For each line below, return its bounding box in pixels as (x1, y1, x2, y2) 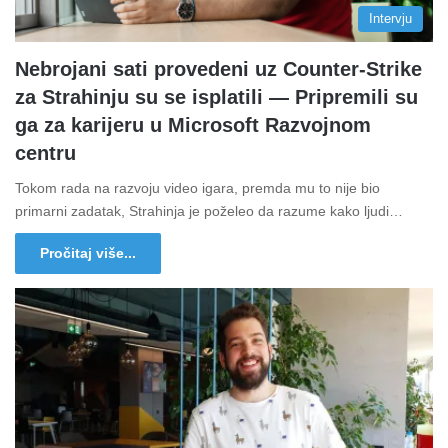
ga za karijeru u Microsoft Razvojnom (15, 114, 371, 137)
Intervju (369, 11, 412, 27)
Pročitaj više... (40, 245, 136, 262)
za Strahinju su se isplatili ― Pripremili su (15, 86, 418, 109)
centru (15, 142, 76, 165)
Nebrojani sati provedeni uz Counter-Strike (15, 58, 422, 81)
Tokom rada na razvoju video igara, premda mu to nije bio (15, 180, 380, 197)
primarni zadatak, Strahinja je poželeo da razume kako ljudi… (15, 203, 403, 220)
